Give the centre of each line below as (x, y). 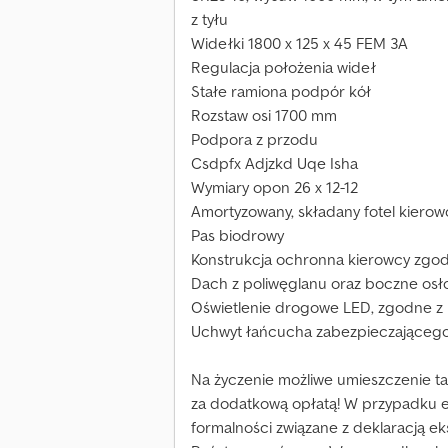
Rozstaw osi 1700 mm (264, 115)
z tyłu (209, 19)
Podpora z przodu (254, 139)
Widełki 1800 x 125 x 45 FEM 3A (299, 43)
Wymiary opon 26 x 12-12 (274, 187)
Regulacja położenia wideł (283, 67)
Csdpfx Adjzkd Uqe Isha (274, 163)
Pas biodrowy (237, 235)
